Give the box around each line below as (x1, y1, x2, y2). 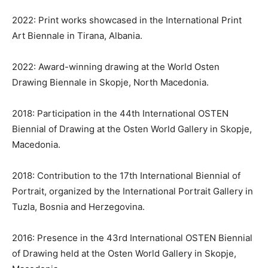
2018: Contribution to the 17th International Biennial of (12, 170, 240, 182)
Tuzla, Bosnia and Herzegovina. (12, 201, 145, 213)
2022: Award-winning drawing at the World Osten (12, 61, 220, 73)
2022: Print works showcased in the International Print (12, 14, 242, 26)
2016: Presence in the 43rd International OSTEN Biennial (12, 232, 252, 244)
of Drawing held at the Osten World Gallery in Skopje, (12, 248, 236, 260)
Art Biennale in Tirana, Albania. (12, 30, 142, 42)
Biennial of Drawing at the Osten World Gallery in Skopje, (12, 123, 252, 135)
